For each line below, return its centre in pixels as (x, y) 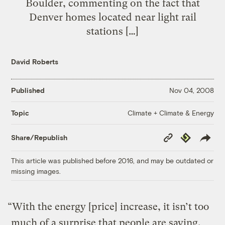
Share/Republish (39, 138)
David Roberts (35, 61)
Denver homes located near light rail (113, 17)
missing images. (36, 171)
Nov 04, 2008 (191, 90)
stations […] (113, 31)
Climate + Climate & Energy (171, 113)
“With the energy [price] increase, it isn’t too (108, 206)
